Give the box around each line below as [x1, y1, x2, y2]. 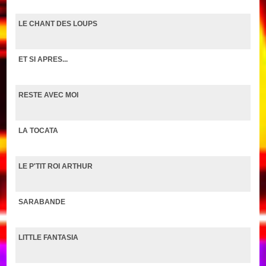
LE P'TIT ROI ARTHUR [18, 161, 93, 170]
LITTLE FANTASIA [18, 233, 79, 242]
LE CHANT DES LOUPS [18, 19, 98, 28]
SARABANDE [18, 197, 66, 206]
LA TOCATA [18, 126, 59, 135]
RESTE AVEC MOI [18, 90, 79, 99]
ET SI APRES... [18, 55, 68, 64]
